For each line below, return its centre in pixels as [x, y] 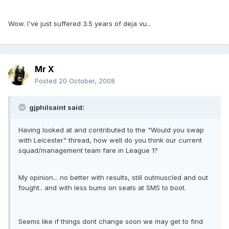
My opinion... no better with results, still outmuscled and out [113, 178]
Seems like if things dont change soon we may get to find [111, 222]
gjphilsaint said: [56, 108]
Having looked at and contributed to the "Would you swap [111, 130]
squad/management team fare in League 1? [88, 151]
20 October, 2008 [87, 81]
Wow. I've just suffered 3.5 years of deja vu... [80, 24]
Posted [47, 81]
